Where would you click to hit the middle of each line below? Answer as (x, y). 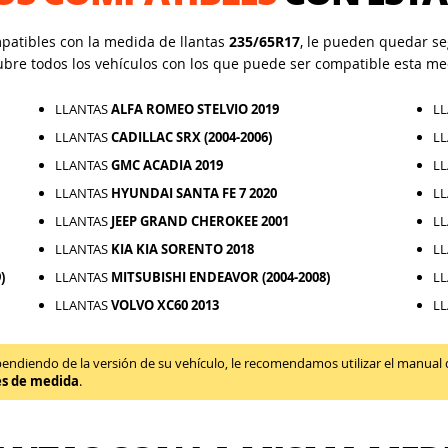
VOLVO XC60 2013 (164, 305)
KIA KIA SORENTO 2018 (182, 249)
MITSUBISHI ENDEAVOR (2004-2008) (220, 277)
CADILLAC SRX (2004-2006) (191, 137)
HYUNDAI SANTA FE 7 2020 (193, 193)
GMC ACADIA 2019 (166, 165)
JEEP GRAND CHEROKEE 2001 (199, 221)
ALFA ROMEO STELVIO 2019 (194, 109)
